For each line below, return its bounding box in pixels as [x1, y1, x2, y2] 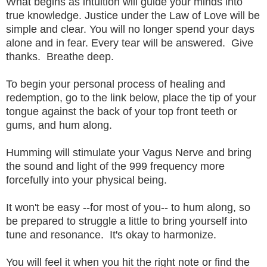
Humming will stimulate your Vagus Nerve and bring [6, 146, 252, 159]
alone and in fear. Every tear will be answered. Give [6, 36, 253, 49]
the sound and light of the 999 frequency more [6, 160, 225, 172]
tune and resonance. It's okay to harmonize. [6, 228, 222, 241]
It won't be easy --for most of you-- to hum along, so [6, 201, 250, 213]
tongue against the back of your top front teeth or [6, 105, 237, 117]
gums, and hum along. [6, 119, 118, 131]
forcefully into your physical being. [6, 173, 173, 186]
